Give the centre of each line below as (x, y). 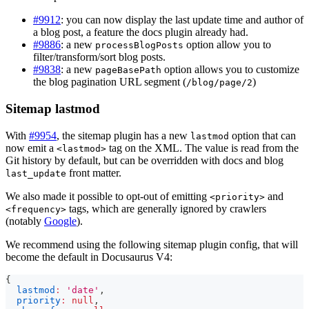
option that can (262, 135)
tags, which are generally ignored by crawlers (166, 208)
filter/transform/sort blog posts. (99, 57)
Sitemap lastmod (53, 108)
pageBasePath (128, 70)
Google (60, 221)
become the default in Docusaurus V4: (89, 257)
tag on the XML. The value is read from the (202, 148)
